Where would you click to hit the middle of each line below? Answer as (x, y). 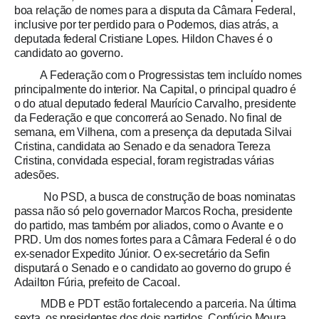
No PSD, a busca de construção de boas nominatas (155, 197)
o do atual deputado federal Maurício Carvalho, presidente (155, 104)
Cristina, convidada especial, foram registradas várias (144, 161)
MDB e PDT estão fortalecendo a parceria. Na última (156, 304)
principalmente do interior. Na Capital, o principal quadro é (156, 90)
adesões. (37, 175)
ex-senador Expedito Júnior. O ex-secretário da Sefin (142, 253)
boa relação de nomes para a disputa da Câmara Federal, (155, 11)
